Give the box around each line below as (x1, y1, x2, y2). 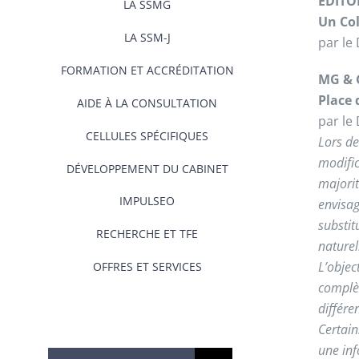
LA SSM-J (123, 30, 171, 45)
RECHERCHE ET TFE (96, 226, 198, 241)
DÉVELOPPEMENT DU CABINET (66, 161, 228, 176)
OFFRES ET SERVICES (92, 259, 202, 274)
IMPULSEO (119, 193, 175, 208)
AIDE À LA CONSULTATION (77, 95, 217, 111)
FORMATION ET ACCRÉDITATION (60, 63, 234, 78)
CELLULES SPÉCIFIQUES (86, 128, 208, 143)
